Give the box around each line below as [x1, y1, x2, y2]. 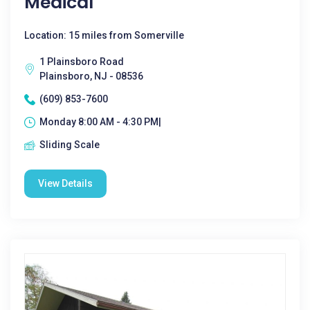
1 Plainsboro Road [39, 56, 124, 67]
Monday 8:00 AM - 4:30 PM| [39, 116, 161, 127]
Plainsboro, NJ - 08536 [39, 71, 143, 82]
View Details [38, 178, 93, 189]
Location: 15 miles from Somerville [24, 30, 184, 41]
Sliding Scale [39, 139, 100, 150]
